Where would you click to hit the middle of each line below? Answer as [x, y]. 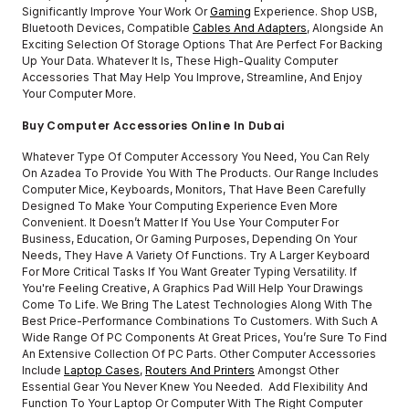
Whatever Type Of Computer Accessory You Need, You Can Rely [196, 156]
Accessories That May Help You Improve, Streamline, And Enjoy [192, 77]
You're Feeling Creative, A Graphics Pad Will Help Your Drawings [193, 288]
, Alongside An [345, 27]
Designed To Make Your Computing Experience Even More [180, 205]
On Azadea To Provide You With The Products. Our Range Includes [200, 173]
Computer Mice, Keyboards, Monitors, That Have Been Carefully [194, 189]
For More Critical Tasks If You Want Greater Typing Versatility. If [189, 271]
